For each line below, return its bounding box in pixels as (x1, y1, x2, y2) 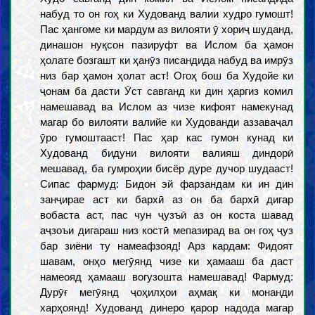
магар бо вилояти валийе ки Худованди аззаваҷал (40, 116, 294, 128)
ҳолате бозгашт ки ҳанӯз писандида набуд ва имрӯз (40, 54, 294, 66)
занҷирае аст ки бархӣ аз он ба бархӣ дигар (40, 193, 294, 205)
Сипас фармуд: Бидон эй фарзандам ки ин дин (40, 178, 294, 190)
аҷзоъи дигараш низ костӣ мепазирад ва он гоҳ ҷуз (40, 224, 294, 236)
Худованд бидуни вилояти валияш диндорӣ (40, 147, 294, 159)
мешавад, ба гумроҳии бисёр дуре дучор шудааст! (40, 162, 294, 174)
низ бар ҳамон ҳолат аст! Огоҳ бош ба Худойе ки (40, 70, 294, 82)
